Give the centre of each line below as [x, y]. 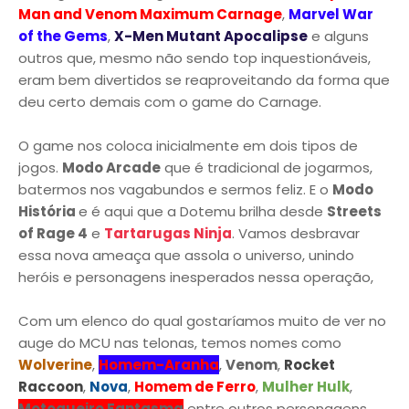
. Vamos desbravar [296, 233]
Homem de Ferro [195, 387]
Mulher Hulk [306, 387]
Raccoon [51, 387]
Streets [354, 211]
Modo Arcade [111, 168]
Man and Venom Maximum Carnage [150, 14]
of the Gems [63, 36]
